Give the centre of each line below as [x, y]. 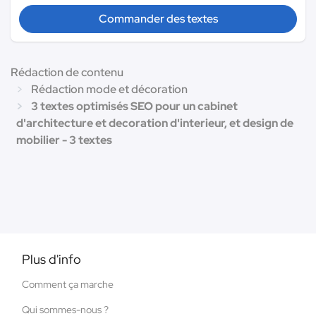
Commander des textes [158, 18]
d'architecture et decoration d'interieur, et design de [155, 123]
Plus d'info [51, 259]
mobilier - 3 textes [64, 140]
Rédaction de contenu [67, 72]
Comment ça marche [68, 284]
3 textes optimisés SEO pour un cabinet [134, 106]
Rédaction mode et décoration [109, 89]
